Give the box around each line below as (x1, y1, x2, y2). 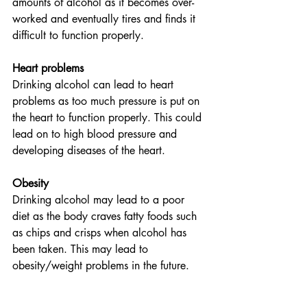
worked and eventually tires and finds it (12, 12, 199, 26)
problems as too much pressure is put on (12, 94, 203, 108)
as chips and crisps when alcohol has (12, 225, 190, 240)
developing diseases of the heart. (12, 143, 165, 158)
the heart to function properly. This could (12, 110, 205, 125)
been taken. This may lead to (12, 242, 151, 256)
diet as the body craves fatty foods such (12, 209, 200, 223)
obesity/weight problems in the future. (12, 258, 189, 273)
